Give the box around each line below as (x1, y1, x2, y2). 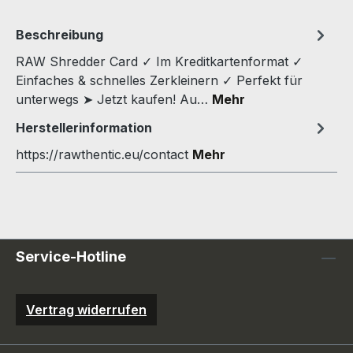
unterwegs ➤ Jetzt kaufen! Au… (16, 91, 212, 107)
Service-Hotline (16, 248, 126, 265)
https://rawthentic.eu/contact (16, 146, 192, 162)
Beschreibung (16, 26, 103, 43)
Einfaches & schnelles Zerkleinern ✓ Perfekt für (16, 72, 303, 88)
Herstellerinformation (16, 119, 152, 136)
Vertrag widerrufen (26, 302, 147, 318)
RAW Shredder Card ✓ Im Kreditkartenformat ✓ (16, 53, 303, 69)
